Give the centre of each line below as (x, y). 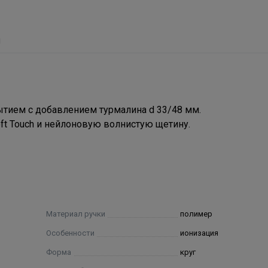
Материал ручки (76, 214)
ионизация (200, 233)
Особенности (71, 233)
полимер (197, 214)
